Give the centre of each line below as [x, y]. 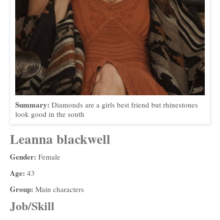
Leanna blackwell [60, 138]
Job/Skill [32, 205]
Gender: [24, 156]
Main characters [60, 189]
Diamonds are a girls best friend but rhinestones [125, 104]
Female [49, 156]
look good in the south [50, 114]
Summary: [33, 104]
